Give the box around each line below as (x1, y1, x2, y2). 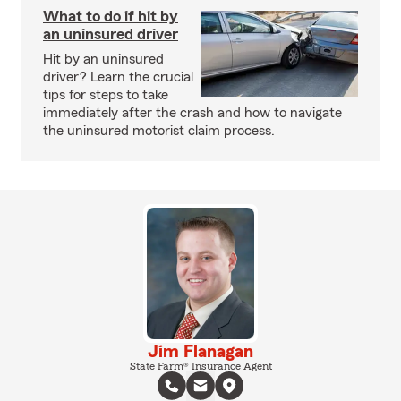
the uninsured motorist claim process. (43, 124, 275, 138)
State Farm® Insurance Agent (129, 360, 272, 371)
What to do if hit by (43, 8, 178, 24)
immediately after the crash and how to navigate (43, 106, 342, 120)
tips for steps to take (43, 88, 168, 102)
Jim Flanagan (148, 342, 253, 361)
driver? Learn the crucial (43, 70, 193, 84)
